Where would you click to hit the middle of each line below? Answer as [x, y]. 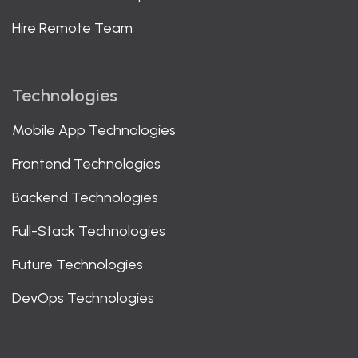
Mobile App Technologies [94, 131]
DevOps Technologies [83, 298]
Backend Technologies [85, 198]
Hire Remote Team [72, 28]
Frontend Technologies [86, 164]
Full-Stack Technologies [89, 231]
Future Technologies [78, 265]
